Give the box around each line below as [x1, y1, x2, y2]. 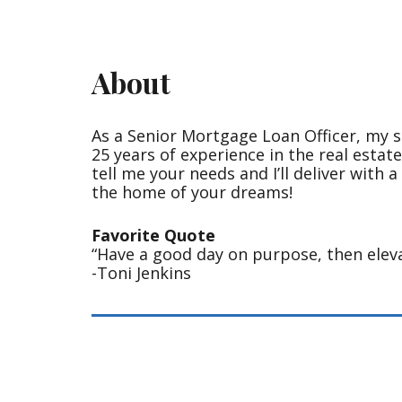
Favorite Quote [92, 223, 215, 246]
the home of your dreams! [92, 180, 293, 203]
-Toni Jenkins [92, 261, 191, 284]
